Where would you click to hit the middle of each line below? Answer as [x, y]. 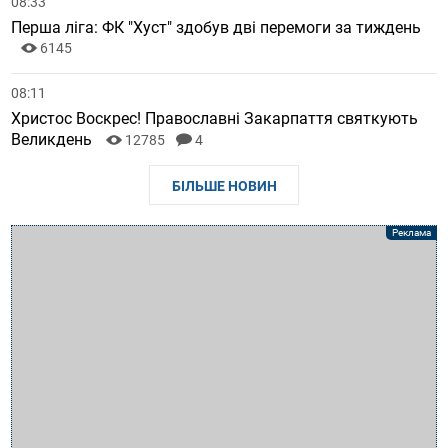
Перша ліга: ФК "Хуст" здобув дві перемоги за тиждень [216, 28]
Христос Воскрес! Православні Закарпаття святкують [215, 119]
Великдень [54, 140]
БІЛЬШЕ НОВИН [224, 186]
